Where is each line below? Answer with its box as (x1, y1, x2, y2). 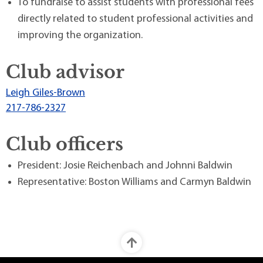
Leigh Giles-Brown (6, 87, 85, 99)
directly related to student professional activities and (18, 13, 253, 25)
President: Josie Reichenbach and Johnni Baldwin (18, 160, 232, 171)
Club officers (6, 133, 123, 155)
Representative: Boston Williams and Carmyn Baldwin (18, 176, 251, 188)
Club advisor (6, 60, 124, 83)
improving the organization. (18, 29, 143, 41)
